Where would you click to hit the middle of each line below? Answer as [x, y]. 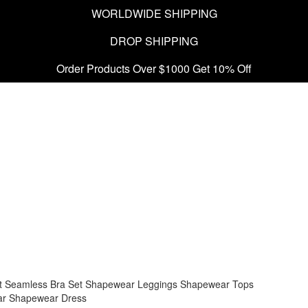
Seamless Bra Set [44, 284]
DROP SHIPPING [154, 41]
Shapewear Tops [217, 284]
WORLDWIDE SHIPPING [154, 13]
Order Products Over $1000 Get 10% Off [154, 68]
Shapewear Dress [48, 298]
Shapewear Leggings [131, 284]
